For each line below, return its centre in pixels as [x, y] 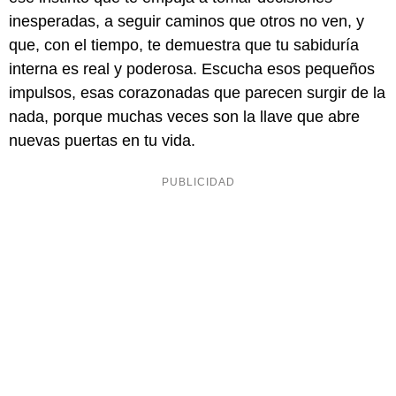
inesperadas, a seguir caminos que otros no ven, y [187, 22]
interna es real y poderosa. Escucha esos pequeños [192, 69]
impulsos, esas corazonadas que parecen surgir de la [197, 93]
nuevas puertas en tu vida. [102, 141]
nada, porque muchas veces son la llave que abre [184, 117]
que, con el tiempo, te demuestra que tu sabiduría [184, 46]
